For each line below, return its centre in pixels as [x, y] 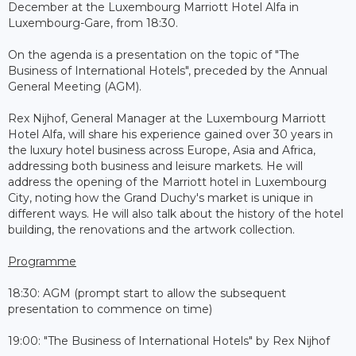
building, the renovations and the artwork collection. [151, 230]
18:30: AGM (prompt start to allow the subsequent [147, 294]
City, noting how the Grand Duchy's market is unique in [161, 198]
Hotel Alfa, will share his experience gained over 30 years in [170, 135]
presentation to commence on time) [110, 310]
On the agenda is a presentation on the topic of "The [154, 55]
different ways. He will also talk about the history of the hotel [176, 214]
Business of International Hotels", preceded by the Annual [168, 71]
